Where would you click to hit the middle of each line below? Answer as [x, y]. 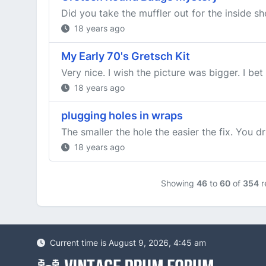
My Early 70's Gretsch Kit [126, 56]
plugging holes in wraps [122, 115]
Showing [178, 183]
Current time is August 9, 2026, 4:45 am [127, 243]
